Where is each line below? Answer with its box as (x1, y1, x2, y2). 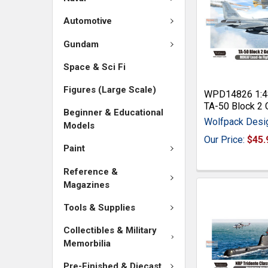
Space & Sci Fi (63, 62, 126, 72)
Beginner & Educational (63, 107, 163, 118)
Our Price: (204, 133, 248, 145)
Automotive (63, 16, 112, 27)
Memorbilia (63, 238, 111, 249)
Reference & (63, 166, 118, 177)
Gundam (63, 38, 99, 50)
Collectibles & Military (63, 225, 157, 236)
